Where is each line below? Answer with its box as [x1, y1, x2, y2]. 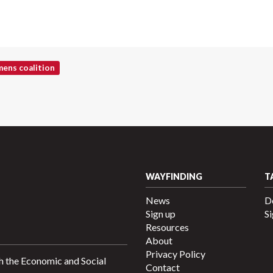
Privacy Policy [146, 248, 205, 260]
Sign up [146, 208, 175, 219]
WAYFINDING [146, 171, 202, 182]
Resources [146, 221, 189, 233]
